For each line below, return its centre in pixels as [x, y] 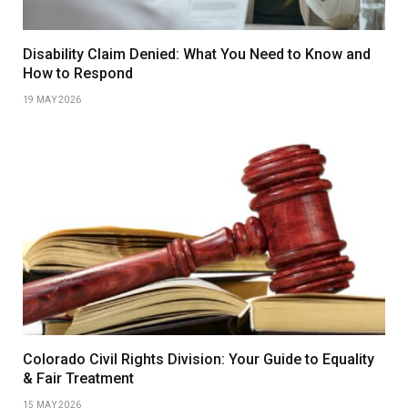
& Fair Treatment [78, 378]
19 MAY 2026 [52, 99]
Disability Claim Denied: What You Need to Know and [197, 54]
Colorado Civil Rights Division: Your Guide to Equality [199, 359]
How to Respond [78, 73]
